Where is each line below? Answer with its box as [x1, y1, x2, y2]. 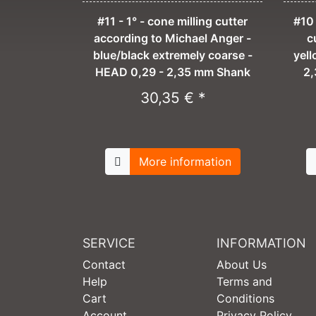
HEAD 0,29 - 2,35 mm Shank [95, 65, 250, 80]
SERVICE [83, 236, 135, 251]
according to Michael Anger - [94, 31, 251, 46]
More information [138, 154, 231, 169]
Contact [83, 257, 126, 272]
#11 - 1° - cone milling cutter [97, 14, 248, 29]
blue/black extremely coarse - [92, 48, 253, 63]
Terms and [217, 274, 272, 289]
